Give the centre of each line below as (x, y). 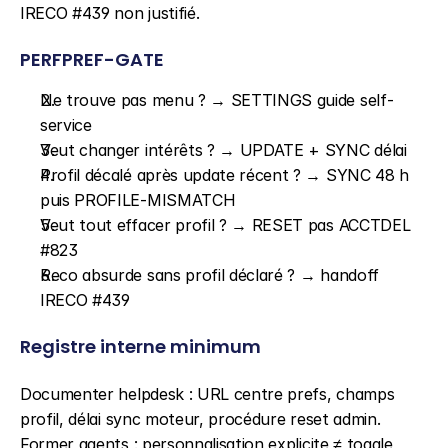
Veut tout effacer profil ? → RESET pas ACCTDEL (225, 225)
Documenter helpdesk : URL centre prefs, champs (207, 394)
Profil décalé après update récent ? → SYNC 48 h (224, 175)
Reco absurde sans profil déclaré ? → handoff (209, 275)
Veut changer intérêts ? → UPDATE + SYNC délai (223, 150)
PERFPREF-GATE (92, 59)
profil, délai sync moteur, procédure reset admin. (200, 419)
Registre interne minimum (140, 346)
